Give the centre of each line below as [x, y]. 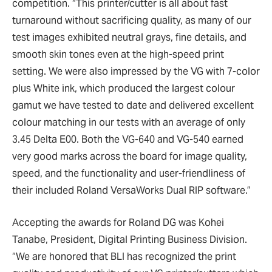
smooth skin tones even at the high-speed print [118, 54]
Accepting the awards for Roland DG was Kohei [118, 222]
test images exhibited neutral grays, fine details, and [129, 37]
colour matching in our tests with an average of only [129, 122]
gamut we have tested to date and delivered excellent [133, 105]
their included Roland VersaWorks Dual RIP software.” [131, 190]
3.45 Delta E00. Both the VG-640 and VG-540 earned [128, 139]
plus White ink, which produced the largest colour [124, 88]
